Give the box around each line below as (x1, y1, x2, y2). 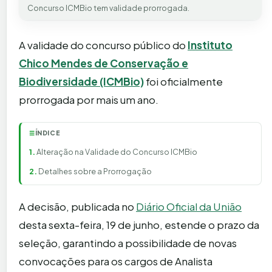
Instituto (188, 38, 233, 52)
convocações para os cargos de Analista (19, 254, 212, 268)
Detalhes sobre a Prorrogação (38, 166, 152, 176)
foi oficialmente (144, 74, 223, 88)
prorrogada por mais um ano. (19, 92, 158, 106)
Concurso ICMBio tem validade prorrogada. (27, 2, 189, 13)
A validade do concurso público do (19, 38, 188, 52)
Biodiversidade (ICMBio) (19, 74, 144, 88)
